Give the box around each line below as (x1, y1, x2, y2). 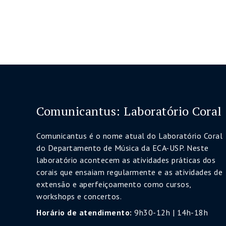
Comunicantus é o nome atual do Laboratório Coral (36, 131, 222, 141)
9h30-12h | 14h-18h (132, 207, 208, 217)
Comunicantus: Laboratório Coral (36, 103, 222, 119)
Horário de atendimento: (36, 207, 132, 217)
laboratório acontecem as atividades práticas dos (36, 155, 215, 165)
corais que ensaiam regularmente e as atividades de (36, 167, 222, 177)
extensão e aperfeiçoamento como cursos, (36, 179, 191, 189)
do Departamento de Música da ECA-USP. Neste (36, 143, 209, 153)
